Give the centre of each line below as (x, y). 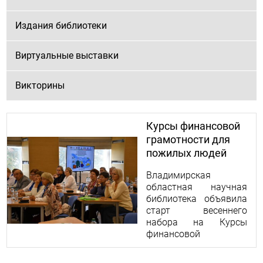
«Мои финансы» (185, 166)
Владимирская (178, 175)
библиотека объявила (196, 199)
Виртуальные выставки (67, 55)
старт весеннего (196, 210)
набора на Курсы (196, 222)
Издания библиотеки (61, 26)
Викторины (40, 85)
